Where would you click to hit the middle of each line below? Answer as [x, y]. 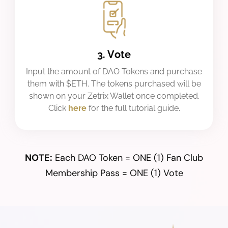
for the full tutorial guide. [134, 108]
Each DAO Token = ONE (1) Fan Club [128, 158]
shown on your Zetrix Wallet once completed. [114, 96]
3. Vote [114, 54]
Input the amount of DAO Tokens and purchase [114, 71]
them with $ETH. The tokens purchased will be [114, 83]
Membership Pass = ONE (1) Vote [114, 173]
